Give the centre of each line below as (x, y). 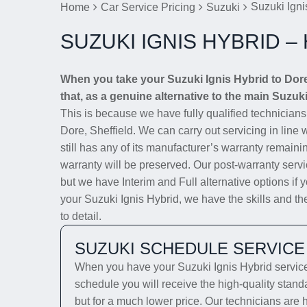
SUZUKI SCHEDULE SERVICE (190, 248)
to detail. (81, 216)
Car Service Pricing (148, 7)
